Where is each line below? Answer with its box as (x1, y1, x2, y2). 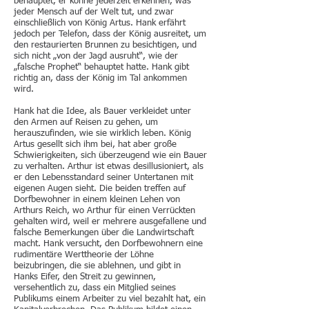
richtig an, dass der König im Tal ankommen (14, 74, 187, 83)
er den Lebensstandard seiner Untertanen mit (14, 173, 193, 182)
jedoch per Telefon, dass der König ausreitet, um (14, 30, 206, 39)
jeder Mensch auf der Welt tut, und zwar (14, 8, 174, 17)
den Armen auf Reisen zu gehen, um (14, 118, 158, 127)
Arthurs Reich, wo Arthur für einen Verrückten (14, 206, 195, 215)
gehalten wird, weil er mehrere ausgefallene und (14, 217, 206, 226)
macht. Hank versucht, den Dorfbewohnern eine (14, 239, 203, 248)
